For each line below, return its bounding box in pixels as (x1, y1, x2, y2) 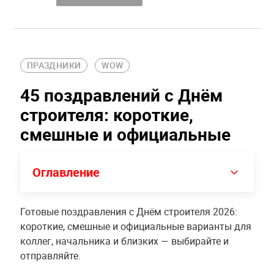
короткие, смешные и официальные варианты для (20, 219, 251, 233)
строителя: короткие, (20, 102, 193, 126)
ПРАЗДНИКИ (26, 59, 81, 71)
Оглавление (32, 163, 100, 180)
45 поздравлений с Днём (20, 83, 223, 106)
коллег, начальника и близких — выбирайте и (20, 234, 229, 248)
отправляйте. (20, 248, 81, 262)
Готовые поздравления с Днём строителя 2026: (20, 204, 237, 218)
